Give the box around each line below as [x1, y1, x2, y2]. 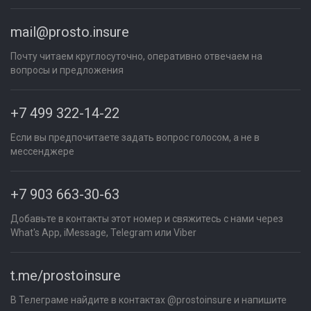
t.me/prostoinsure [10, 267, 121, 284]
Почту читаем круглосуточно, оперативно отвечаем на [10, 51, 262, 62]
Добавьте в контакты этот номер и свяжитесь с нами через [10, 213, 283, 224]
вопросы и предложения [10, 65, 124, 76]
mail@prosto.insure [10, 24, 129, 40]
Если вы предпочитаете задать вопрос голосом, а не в [10, 132, 260, 143]
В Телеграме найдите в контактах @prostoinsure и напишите [10, 294, 287, 305]
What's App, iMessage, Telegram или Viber [10, 227, 196, 238]
